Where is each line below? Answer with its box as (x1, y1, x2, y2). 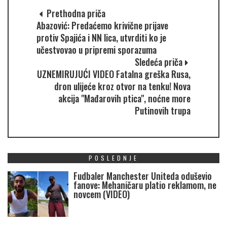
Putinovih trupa (135, 104, 191, 118)
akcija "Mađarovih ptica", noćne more (58, 92, 191, 105)
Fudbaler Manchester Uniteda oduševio (73, 169, 212, 183)
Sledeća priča (135, 55, 182, 69)
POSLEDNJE (88, 154, 139, 163)
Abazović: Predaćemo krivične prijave (36, 19, 168, 32)
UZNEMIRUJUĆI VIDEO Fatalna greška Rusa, (37, 67, 191, 81)
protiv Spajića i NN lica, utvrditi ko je (36, 31, 166, 45)
